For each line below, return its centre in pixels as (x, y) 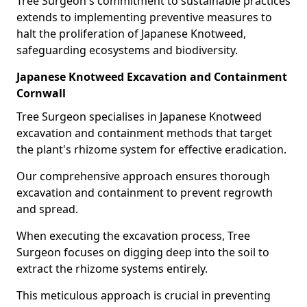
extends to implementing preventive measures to (144, 17)
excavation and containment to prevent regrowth (145, 193)
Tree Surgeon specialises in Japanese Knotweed (139, 116)
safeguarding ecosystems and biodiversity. (127, 50)
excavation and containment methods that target (144, 133)
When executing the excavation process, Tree (133, 236)
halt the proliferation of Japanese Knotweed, (131, 34)
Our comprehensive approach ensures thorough (143, 176)
